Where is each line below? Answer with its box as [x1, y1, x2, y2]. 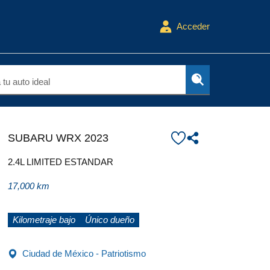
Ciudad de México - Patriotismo [22, 248, 146, 259]
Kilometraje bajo [12, 215, 75, 225]
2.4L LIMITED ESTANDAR [7, 157, 113, 167]
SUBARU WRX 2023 [7, 132, 108, 144]
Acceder [177, 21, 210, 31]
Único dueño [84, 215, 134, 225]
